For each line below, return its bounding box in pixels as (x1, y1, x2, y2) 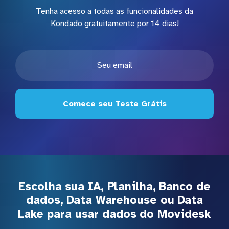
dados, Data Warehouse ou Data (26, 193, 203, 208)
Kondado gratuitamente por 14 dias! (50, 18, 179, 29)
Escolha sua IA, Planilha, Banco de (18, 179, 211, 194)
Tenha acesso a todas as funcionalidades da (36, 6, 193, 17)
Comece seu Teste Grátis (62, 99, 167, 109)
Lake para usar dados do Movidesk (17, 207, 212, 221)
